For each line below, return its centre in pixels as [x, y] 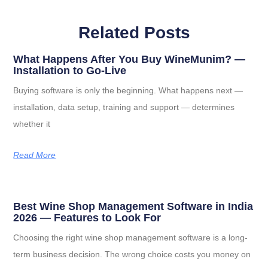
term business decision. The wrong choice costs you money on [132, 254]
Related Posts [134, 32]
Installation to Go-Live [70, 70]
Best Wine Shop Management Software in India [133, 206]
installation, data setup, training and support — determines [124, 107]
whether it [32, 124]
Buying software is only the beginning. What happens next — [128, 90]
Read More [35, 155]
